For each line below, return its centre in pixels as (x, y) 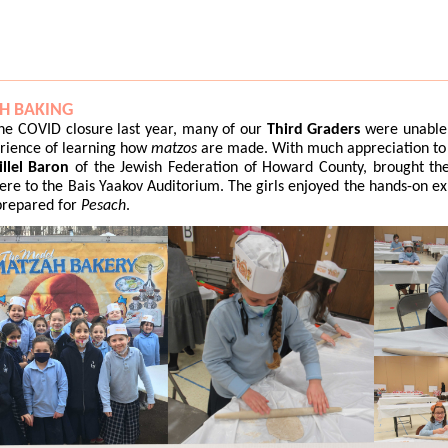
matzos (176, 149)
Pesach (103, 206)
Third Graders (313, 130)
